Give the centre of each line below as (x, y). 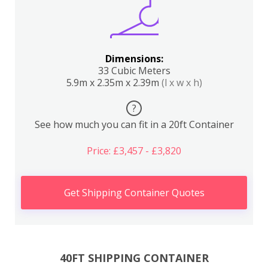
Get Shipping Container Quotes (134, 193)
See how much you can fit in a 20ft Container (134, 124)
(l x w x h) (182, 83)
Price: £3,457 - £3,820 (134, 151)
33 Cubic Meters (134, 71)
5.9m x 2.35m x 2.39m (114, 83)
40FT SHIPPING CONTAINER (134, 258)
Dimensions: (134, 59)
